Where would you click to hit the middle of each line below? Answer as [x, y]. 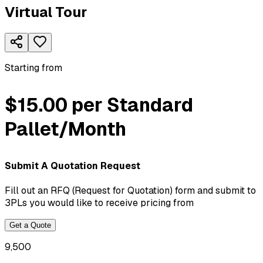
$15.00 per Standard [99, 105]
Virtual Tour [46, 12]
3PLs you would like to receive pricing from [99, 203]
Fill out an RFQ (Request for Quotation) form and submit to [130, 191]
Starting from [33, 68]
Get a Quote [30, 225]
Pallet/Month [65, 129]
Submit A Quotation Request [73, 166]
